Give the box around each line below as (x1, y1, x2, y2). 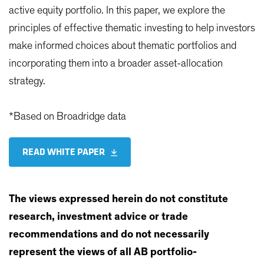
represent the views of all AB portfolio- (9, 247, 197, 258)
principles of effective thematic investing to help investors (9, 22, 255, 34)
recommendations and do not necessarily (9, 229, 209, 240)
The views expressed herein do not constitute (9, 194, 228, 205)
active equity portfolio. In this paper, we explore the (9, 5, 225, 16)
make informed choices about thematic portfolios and (9, 40, 236, 51)
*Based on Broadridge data (9, 111, 128, 122)
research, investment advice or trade (9, 212, 188, 223)
